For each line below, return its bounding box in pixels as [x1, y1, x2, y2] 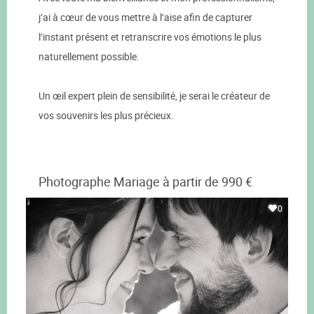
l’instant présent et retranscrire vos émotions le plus [39, 29, 261, 43]
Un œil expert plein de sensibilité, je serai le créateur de [39, 88, 270, 102]
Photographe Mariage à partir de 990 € [39, 173, 252, 190]
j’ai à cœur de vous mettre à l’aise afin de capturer [39, 10, 252, 24]
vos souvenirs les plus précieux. [39, 108, 174, 122]
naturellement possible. [39, 49, 139, 63]
